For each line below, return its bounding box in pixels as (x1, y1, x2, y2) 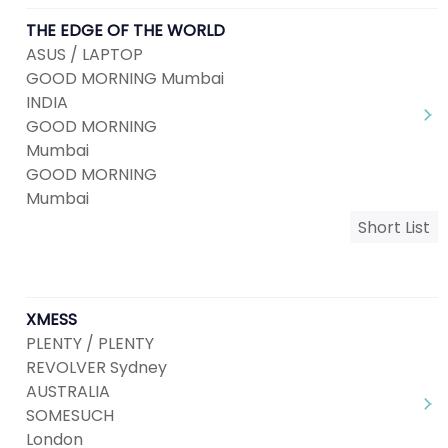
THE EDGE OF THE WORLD (26, 19, 225, 42)
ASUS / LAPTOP (26, 43, 143, 66)
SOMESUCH (26, 404, 114, 427)
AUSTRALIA (26, 380, 110, 403)
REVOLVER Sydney (26, 356, 167, 379)
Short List (358, 216, 430, 239)
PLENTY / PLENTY (26, 332, 154, 355)
